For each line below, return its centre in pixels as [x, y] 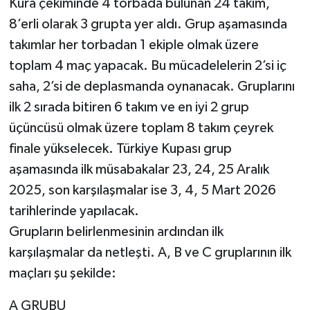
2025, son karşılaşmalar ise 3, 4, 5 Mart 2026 [142, 191]
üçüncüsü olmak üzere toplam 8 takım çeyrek [141, 128]
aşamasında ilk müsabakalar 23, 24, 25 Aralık [139, 170]
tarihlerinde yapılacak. [74, 211]
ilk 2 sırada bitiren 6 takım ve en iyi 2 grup [129, 108]
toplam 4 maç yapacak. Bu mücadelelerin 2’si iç [147, 66]
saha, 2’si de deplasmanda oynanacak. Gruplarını [152, 87]
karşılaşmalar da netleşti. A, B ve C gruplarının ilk [150, 253]
